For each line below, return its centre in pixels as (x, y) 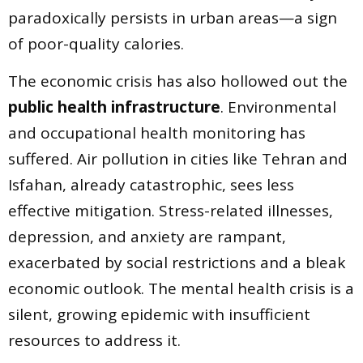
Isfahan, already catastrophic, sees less (151, 184)
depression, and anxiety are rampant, (147, 236)
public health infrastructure (114, 107)
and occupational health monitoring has (157, 132)
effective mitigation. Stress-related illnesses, (171, 210)
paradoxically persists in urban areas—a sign (173, 17)
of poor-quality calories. (96, 43)
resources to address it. (94, 340)
